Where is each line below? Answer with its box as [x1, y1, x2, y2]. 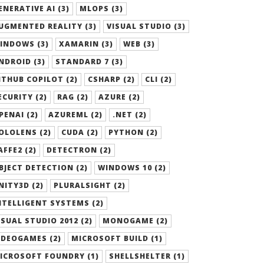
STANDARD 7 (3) [55, 57, 123, 67]
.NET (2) [113, 110, 147, 120]
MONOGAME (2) [103, 216, 168, 226]
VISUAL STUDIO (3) [107, 21, 186, 31]
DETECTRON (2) [47, 145, 111, 155]
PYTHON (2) [108, 127, 158, 137]
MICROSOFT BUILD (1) [71, 233, 163, 243]
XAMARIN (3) [59, 39, 113, 49]
